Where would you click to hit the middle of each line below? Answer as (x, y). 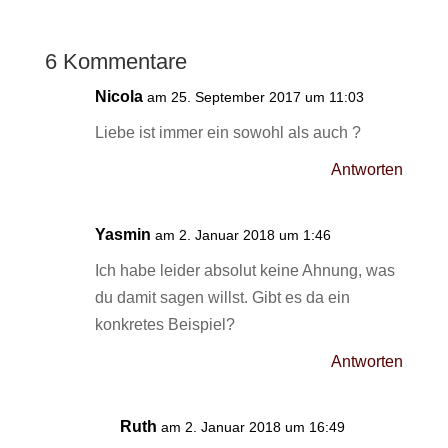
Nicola (118, 96)
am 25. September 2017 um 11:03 (255, 97)
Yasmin (122, 234)
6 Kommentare (115, 61)
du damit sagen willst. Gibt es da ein (222, 297)
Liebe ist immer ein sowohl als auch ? (227, 132)
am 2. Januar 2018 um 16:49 (252, 427)
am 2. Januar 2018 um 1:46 (242, 235)
